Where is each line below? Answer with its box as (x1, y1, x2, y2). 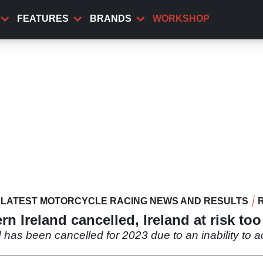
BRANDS (90, 14, 131, 23)
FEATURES (17, 14, 69, 23)
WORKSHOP (153, 14, 210, 23)
